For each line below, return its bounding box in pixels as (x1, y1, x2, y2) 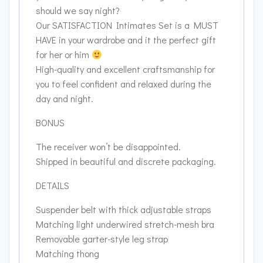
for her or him (36, 48, 92, 61)
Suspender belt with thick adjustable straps (36, 203, 211, 216)
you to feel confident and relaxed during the (36, 77, 211, 90)
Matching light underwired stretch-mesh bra (36, 218, 214, 231)
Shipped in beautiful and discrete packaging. (36, 155, 216, 168)
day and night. (36, 92, 93, 105)
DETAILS (36, 179, 69, 192)
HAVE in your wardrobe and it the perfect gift (36, 33, 216, 46)
